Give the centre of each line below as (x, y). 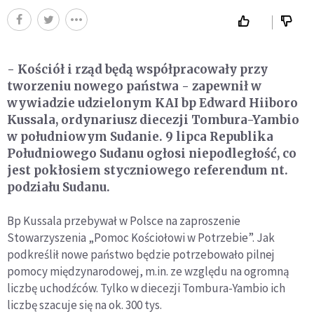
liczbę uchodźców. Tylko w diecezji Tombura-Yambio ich (146, 288)
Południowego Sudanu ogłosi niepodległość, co (152, 154)
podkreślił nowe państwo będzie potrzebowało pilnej (141, 255)
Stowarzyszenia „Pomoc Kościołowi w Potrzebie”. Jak (141, 238)
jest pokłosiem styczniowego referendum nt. (148, 171)
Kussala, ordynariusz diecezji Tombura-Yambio (153, 120)
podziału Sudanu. (59, 187)
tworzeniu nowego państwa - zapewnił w (134, 87)
